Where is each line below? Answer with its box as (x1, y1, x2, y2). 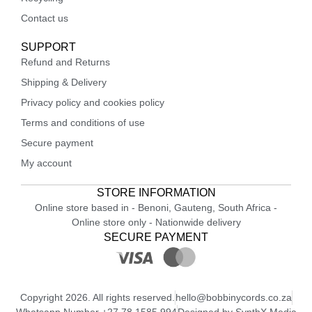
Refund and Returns (21, 56, 110, 68)
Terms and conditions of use (21, 116, 145, 128)
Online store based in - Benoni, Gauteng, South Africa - (35, 201, 277, 213)
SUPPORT (21, 40, 76, 53)
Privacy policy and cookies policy (21, 96, 164, 108)
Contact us (21, 12, 68, 24)
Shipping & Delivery (21, 76, 107, 88)
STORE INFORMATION (96, 186, 216, 198)
